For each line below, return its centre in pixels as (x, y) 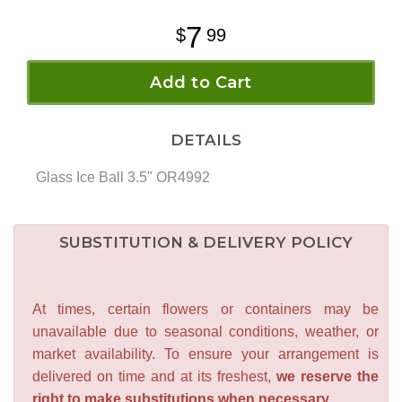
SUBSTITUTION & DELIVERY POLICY (205, 243)
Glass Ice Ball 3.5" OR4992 (123, 178)
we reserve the (325, 377)
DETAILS (201, 140)
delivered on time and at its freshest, (152, 377)
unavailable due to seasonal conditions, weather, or (205, 332)
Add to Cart (201, 83)
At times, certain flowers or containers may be (205, 310)
